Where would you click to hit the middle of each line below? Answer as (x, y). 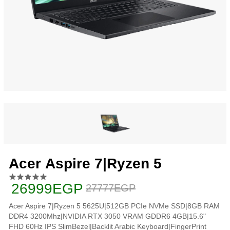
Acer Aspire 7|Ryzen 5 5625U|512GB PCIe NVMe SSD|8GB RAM (114, 206)
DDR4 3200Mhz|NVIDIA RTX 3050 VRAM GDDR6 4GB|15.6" (107, 216)
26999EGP (47, 189)
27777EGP (111, 188)
